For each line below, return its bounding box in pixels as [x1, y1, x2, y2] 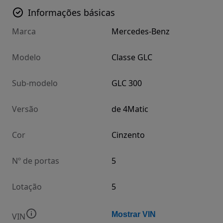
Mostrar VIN [111, 210, 156, 219]
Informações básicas [28, 6, 115, 19]
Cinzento [111, 129, 145, 141]
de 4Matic [111, 104, 148, 115]
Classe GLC [111, 52, 152, 63]
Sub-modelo [12, 78, 58, 89]
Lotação [12, 181, 42, 193]
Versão [12, 104, 38, 115]
